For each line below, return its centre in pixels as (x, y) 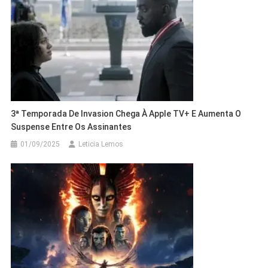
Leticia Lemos (101, 144)
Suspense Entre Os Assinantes (71, 127)
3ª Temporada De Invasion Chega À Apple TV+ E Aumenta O (126, 113)
